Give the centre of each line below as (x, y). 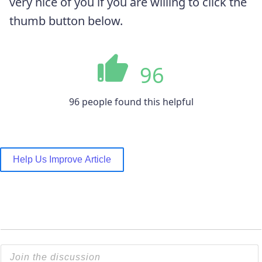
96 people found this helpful (131, 101)
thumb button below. (66, 20)
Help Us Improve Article (62, 159)
